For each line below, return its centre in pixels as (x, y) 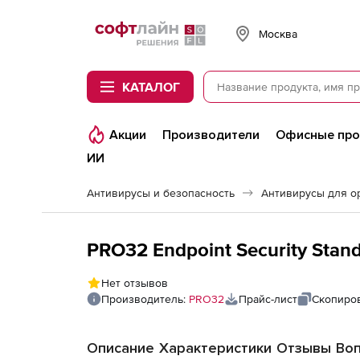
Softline (104, 25)
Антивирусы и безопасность (161, 193)
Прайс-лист (268, 299)
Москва (278, 33)
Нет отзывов (135, 283)
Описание (121, 348)
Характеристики (215, 348)
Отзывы (304, 348)
